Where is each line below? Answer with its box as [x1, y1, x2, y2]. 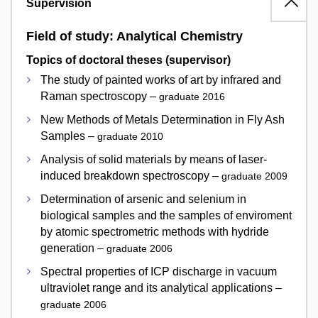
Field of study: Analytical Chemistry [26, 29, 243, 44]
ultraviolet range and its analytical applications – [40, 282, 282, 295]
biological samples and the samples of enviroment [40, 209, 292, 222]
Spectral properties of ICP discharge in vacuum [40, 265, 277, 278]
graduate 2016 [159, 91, 225, 103]
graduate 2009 [221, 170, 287, 182]
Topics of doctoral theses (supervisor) [26, 54, 231, 67]
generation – [40, 242, 106, 255]
